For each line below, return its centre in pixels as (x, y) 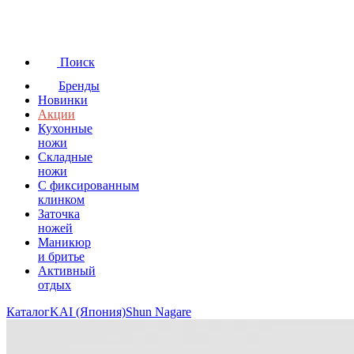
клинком (61, 200)
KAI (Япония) (88, 312)
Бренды (79, 86)
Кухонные (65, 128)
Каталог (28, 312)
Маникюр (64, 242)
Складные (65, 157)
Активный (67, 271)
